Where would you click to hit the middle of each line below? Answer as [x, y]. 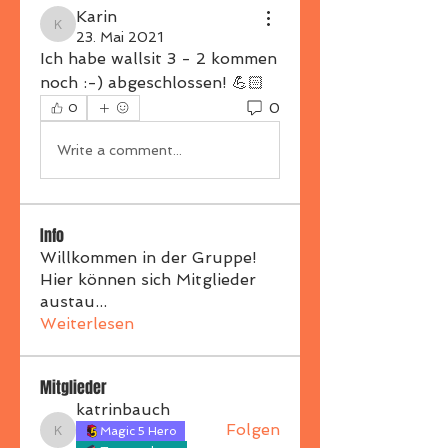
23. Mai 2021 [119, 37]
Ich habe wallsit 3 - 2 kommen [158, 58]
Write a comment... [119, 149]
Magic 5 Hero [138, 431]
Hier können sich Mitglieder [148, 279]
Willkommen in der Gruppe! [148, 257]
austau [67, 301]
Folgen [253, 429]
